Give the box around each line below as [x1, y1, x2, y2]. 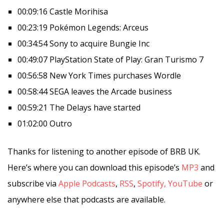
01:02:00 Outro [17, 117, 72, 129]
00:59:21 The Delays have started [17, 101, 140, 113]
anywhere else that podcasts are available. [7, 193, 165, 205]
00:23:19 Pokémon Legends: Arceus [17, 21, 148, 33]
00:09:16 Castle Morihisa [17, 5, 108, 17]
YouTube [168, 177, 202, 189]
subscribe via [7, 177, 58, 189]
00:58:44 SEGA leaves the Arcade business [17, 85, 172, 97]
